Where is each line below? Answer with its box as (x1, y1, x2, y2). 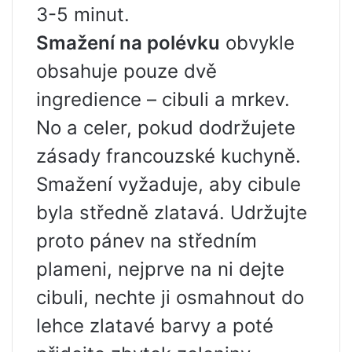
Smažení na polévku (36, 31, 220, 54)
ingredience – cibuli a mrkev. (36, 87, 290, 111)
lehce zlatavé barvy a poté (36, 313, 273, 337)
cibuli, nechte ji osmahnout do (36, 285, 304, 309)
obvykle (220, 31, 295, 54)
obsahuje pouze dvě (36, 59, 217, 82)
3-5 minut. (36, 2, 130, 26)
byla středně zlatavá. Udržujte (36, 200, 307, 224)
